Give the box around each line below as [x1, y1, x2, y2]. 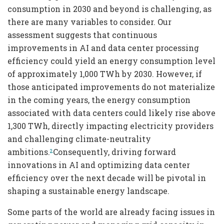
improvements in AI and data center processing [7, 42, 199, 53]
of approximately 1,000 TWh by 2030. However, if [7, 68, 202, 79]
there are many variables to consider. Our [7, 16, 171, 27]
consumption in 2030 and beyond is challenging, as [7, 3, 211, 14]
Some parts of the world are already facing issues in [7, 206, 215, 217]
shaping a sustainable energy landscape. [7, 185, 169, 196]
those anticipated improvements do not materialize [7, 81, 215, 92]
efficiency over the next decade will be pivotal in [7, 172, 206, 183]
